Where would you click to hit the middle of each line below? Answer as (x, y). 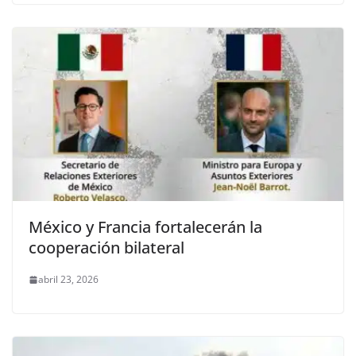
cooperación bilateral (106, 248)
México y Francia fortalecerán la (145, 227)
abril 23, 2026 (68, 280)
